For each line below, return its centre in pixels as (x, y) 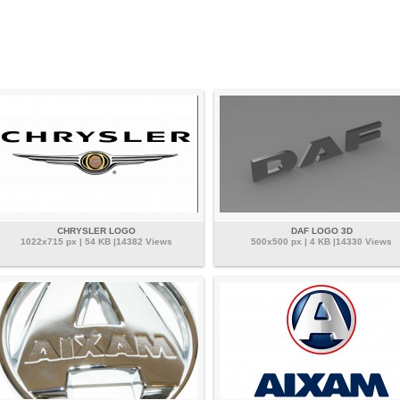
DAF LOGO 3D (321, 231)
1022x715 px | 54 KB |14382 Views (96, 242)
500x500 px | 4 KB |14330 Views (321, 242)
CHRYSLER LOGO (96, 231)
